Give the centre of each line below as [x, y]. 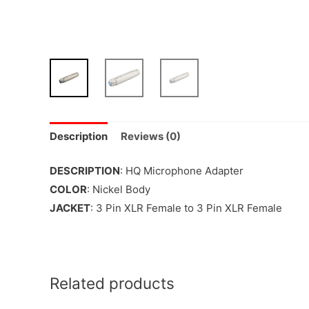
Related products [112, 283]
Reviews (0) [151, 137]
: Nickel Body [119, 189]
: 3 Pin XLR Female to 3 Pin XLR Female [186, 208]
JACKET [70, 208]
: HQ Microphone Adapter [182, 170]
